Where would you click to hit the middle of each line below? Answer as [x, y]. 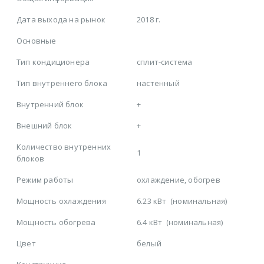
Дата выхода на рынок [61, 20]
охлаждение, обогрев [179, 180]
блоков [31, 159]
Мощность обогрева [56, 222]
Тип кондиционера [53, 62]
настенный [158, 83]
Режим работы [45, 180]
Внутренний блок [50, 105]
